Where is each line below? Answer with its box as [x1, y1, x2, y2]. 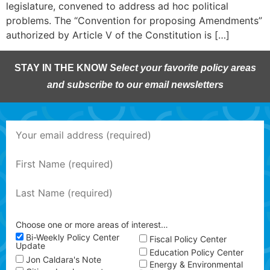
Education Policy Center [149, 246, 243, 257]
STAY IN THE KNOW [14, 63, 110, 74]
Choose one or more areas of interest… [16, 219, 168, 230]
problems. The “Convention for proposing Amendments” [6, 14, 262, 27]
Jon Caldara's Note [26, 254, 101, 265]
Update [16, 240, 45, 251]
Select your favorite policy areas [109, 63, 256, 74]
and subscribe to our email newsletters [46, 80, 224, 90]
